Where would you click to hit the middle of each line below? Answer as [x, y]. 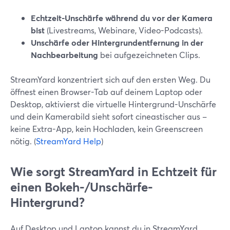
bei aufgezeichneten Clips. [149, 55]
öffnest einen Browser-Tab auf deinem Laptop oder [106, 92]
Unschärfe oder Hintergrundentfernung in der [117, 42]
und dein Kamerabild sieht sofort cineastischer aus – [109, 116]
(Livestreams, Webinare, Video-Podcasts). [124, 30]
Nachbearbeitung [64, 55]
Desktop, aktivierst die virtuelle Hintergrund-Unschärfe [113, 104]
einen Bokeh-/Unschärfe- [82, 187]
